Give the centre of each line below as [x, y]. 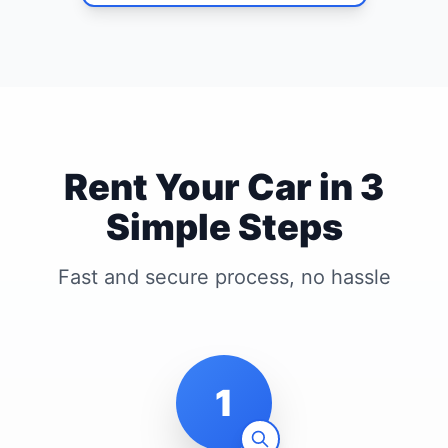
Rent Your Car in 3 [224, 186]
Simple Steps [224, 226]
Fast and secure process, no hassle [224, 276]
